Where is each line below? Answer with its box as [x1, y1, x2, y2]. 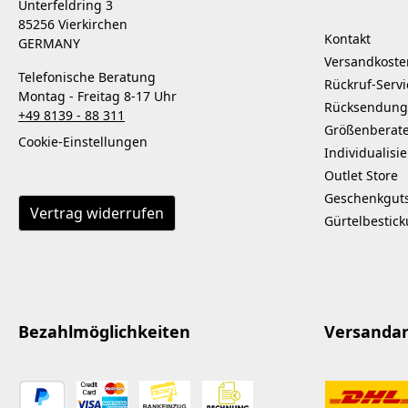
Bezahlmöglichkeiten [18, 321, 190, 343]
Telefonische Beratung [18, 68, 156, 87]
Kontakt [324, 30, 371, 48]
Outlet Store [324, 167, 398, 185]
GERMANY [18, 35, 80, 53]
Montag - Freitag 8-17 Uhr [18, 87, 177, 106]
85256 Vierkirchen [18, 15, 127, 34]
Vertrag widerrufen [30, 203, 164, 224]
